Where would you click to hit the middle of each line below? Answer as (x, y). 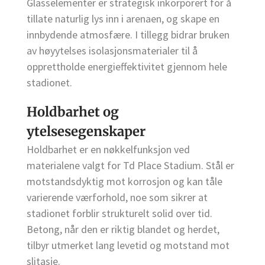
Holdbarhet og (73, 112)
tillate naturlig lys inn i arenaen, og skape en (123, 18)
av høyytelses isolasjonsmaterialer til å (112, 50)
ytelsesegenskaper (86, 132)
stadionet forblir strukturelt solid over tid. (119, 214)
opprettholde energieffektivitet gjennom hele (127, 66)
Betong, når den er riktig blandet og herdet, (123, 230)
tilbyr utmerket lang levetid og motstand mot (128, 245)
